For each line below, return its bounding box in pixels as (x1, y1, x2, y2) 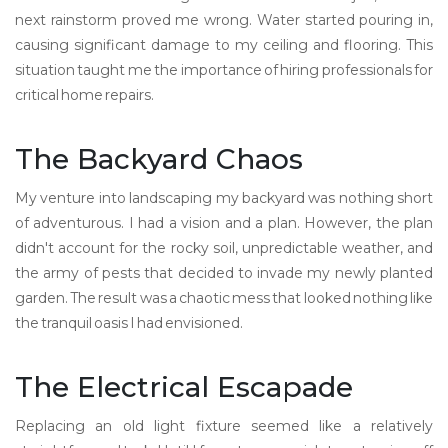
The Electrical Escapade (15, 370, 353, 404)
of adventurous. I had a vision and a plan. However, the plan (15, 214, 433, 232)
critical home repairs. (15, 86, 154, 104)
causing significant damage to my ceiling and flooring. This (15, 36, 433, 54)
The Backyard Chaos (15, 142, 303, 176)
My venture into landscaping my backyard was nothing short (15, 189, 433, 207)
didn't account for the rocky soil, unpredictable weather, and (15, 239, 433, 257)
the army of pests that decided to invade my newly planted (15, 264, 433, 282)
